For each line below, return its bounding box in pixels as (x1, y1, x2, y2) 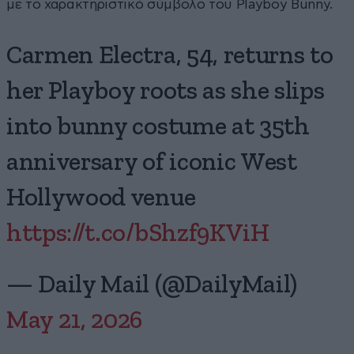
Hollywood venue (6, 185, 196, 211)
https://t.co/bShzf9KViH (6, 220, 269, 247)
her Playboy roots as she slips (6, 78, 325, 104)
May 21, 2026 (6, 307, 143, 333)
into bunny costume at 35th (6, 114, 310, 140)
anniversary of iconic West (6, 149, 297, 175)
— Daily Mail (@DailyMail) (6, 272, 297, 298)
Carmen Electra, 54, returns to (6, 43, 333, 69)
